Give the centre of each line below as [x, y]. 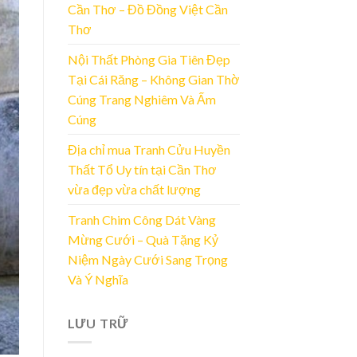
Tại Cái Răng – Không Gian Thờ [153, 79]
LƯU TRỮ [98, 323]
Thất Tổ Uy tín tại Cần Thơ [142, 169]
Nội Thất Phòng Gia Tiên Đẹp [149, 59]
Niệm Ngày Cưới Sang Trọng [147, 259]
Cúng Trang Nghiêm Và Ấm [141, 99]
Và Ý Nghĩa [98, 279]
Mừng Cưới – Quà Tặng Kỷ [143, 239]
